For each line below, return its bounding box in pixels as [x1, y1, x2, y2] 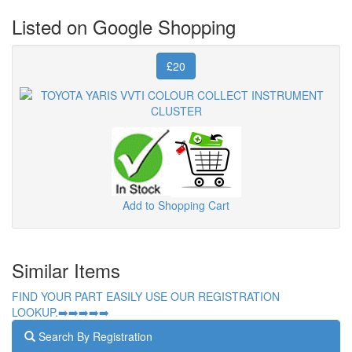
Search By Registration [35, 328, 152, 344]
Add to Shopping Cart [123, 196, 229, 213]
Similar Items [12, 255, 120, 284]
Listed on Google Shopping [12, 12, 236, 40]
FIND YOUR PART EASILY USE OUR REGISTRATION [12, 288, 280, 304]
